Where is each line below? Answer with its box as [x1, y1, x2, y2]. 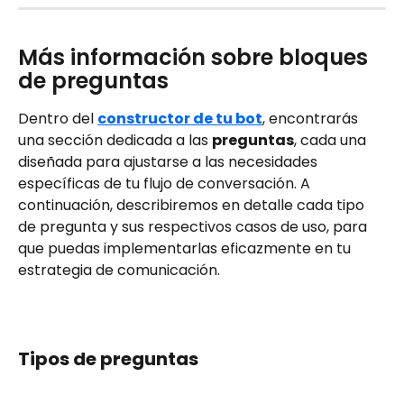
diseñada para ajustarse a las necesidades [18, 151, 321, 173]
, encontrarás [262, 108, 362, 130]
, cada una [294, 130, 370, 151]
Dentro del [18, 108, 97, 130]
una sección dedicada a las [18, 130, 212, 151]
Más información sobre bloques [18, 42, 373, 73]
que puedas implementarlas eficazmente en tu [18, 238, 354, 260]
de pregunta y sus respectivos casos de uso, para [18, 216, 371, 238]
